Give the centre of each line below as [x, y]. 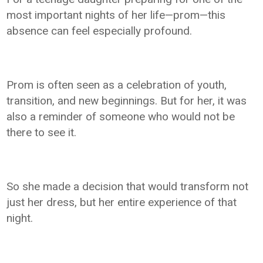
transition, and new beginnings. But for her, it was [127, 101]
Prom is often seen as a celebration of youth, [117, 85]
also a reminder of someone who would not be [121, 117]
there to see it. [42, 133]
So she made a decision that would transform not [128, 187]
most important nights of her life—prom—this [116, 15]
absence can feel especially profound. [100, 31]
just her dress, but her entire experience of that [122, 203]
